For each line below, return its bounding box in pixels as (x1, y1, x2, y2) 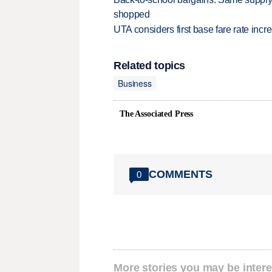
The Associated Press (120, 109, 194, 119)
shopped (114, 8, 150, 19)
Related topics (114, 59, 186, 72)
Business (118, 76, 152, 89)
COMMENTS (149, 168, 212, 180)
